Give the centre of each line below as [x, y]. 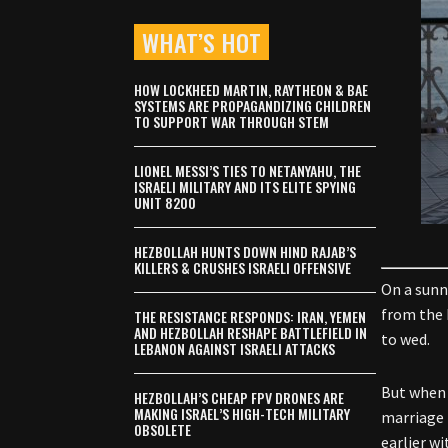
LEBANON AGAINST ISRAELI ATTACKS [235, 349]
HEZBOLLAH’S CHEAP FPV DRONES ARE [239, 398]
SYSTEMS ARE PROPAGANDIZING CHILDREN [253, 106]
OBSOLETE [163, 430]
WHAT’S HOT [202, 42]
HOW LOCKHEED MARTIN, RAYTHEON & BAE [251, 90]
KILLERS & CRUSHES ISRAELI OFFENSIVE [243, 268]
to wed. [406, 339]
